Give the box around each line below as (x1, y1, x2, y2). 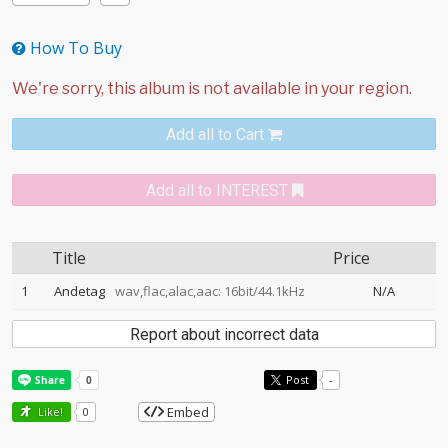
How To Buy (26, 37, 122, 59)
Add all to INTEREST (145, 181, 288, 200)
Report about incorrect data (129, 325, 319, 344)
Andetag (54, 282, 105, 300)
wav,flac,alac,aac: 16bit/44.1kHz (108, 282, 305, 300)
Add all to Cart (166, 125, 264, 144)
